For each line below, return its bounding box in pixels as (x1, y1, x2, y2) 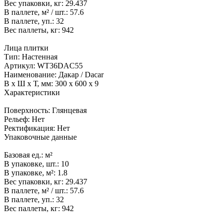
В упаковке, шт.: (4, 160, 61, 168)
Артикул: (4, 61, 37, 70)
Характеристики (4, 88, 60, 97)
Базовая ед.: (4, 151, 45, 160)
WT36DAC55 (37, 61, 83, 70)
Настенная (22, 53, 57, 61)
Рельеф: (4, 115, 32, 124)
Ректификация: (4, 124, 57, 133)
